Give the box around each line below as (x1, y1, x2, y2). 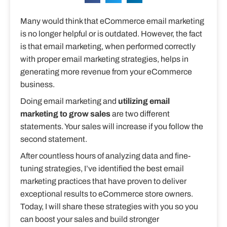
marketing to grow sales (20, 109, 110, 118)
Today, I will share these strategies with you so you (20, 202, 198, 211)
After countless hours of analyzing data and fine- (20, 151, 191, 160)
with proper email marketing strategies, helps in (20, 54, 188, 63)
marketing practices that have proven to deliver (20, 176, 186, 185)
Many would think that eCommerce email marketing (20, 16, 204, 25)
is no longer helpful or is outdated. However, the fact (20, 29, 202, 38)
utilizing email (118, 96, 170, 105)
